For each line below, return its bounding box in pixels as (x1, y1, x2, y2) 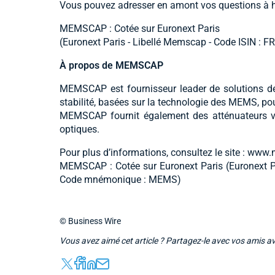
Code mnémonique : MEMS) (60, 174, 181, 186)
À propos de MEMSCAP (60, 60, 163, 72)
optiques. (60, 123, 99, 136)
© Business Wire (60, 216, 121, 227)
